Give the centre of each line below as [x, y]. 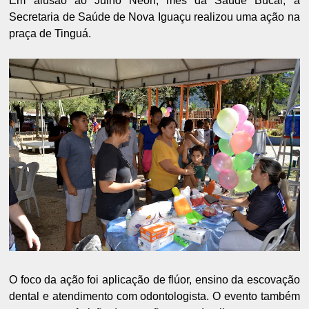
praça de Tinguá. [50, 34]
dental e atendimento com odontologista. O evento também [154, 296]
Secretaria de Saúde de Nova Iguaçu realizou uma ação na [154, 17]
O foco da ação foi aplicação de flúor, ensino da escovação [154, 280]
